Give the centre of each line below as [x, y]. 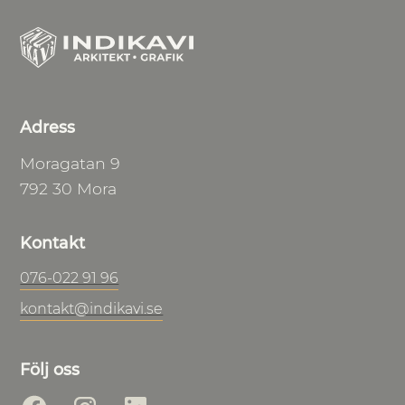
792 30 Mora [69, 189]
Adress [48, 127]
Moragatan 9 [71, 164]
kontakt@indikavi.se [92, 309]
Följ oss [50, 370]
